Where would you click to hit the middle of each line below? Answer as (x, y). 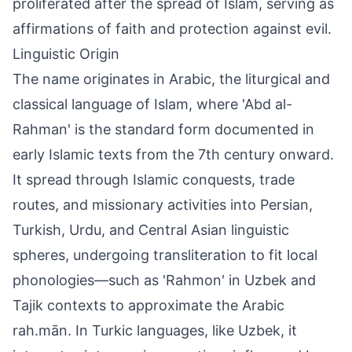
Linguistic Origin (66, 54)
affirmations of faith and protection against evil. (172, 29)
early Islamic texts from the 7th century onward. (173, 154)
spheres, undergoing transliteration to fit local (165, 255)
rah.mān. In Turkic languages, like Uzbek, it (155, 330)
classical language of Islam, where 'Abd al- (152, 104)
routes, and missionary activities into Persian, (163, 205)
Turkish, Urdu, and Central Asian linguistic (151, 230)
